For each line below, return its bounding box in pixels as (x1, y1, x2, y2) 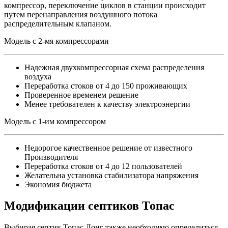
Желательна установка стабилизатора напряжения (24, 170, 198, 180)
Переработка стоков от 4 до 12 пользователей (24, 161, 182, 170)
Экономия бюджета (24, 180, 92, 189)
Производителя (24, 152, 78, 161)
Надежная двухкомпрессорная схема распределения (24, 63, 204, 72)
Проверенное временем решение (24, 90, 138, 99)
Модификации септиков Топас (4, 199, 175, 213)
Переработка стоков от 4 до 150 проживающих (24, 81, 187, 90)
